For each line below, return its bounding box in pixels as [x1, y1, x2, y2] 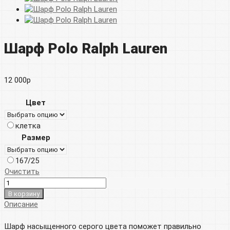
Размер [21, 133, 50, 142]
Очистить [5, 167, 40, 176]
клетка [15, 121, 41, 130]
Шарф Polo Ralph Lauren [4, 40, 167, 57]
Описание [4, 200, 38, 209]
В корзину [8, 190, 40, 198]
